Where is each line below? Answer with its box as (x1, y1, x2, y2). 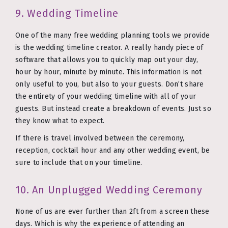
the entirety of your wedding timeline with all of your (15, 92, 196, 101)
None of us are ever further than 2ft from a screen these (15, 207, 210, 216)
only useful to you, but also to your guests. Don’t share (15, 79, 204, 89)
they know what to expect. (15, 116, 105, 125)
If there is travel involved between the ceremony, (15, 133, 185, 142)
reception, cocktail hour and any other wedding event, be (15, 146, 210, 155)
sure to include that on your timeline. (15, 158, 142, 167)
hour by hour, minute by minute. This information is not (15, 67, 202, 76)
